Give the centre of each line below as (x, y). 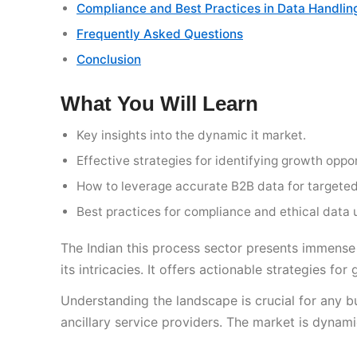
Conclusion (109, 60)
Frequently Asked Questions (160, 34)
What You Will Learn (159, 104)
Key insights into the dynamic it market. (191, 135)
